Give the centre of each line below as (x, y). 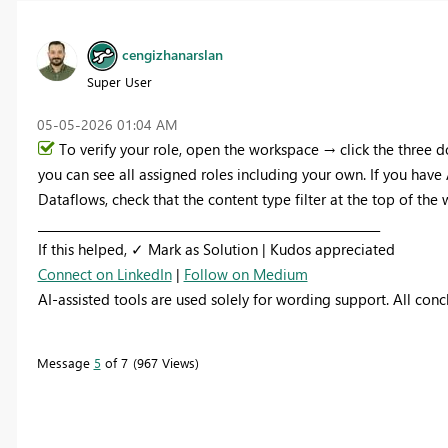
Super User (119, 82)
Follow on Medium (245, 274)
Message (65, 363)
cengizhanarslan (172, 54)
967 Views (165, 363)
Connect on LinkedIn (104, 274)
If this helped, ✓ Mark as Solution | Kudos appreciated (216, 249)
